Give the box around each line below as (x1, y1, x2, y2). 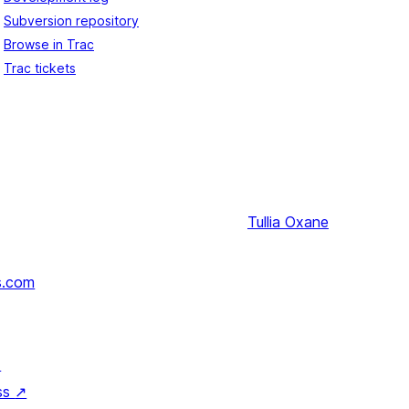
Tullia (247, 213, 280, 232)
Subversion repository (4, 13, 139, 29)
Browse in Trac (4, 37, 94, 53)
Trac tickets (4, 60, 76, 77)
